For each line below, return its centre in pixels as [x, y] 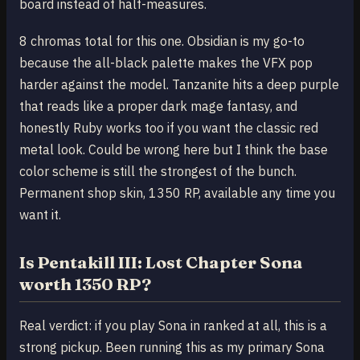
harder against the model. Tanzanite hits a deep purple [179, 85]
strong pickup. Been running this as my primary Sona [172, 348]
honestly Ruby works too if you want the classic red [169, 128]
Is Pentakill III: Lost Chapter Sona [161, 263]
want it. [40, 215]
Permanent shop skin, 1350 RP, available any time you [177, 193]
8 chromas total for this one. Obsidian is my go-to [162, 41]
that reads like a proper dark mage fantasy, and [158, 106]
